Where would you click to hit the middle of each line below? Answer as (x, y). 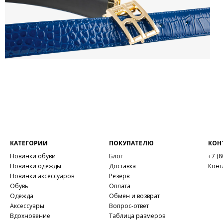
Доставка (123, 166)
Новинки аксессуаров (42, 176)
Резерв (119, 176)
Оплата (120, 186)
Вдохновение (30, 216)
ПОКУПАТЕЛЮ (132, 143)
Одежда (22, 196)
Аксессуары (27, 206)
